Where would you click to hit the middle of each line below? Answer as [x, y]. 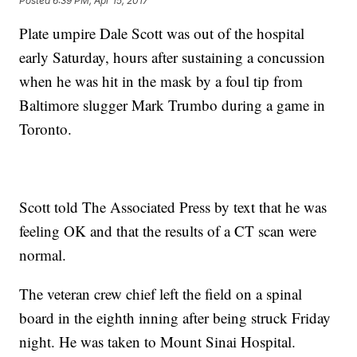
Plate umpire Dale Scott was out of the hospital [162, 33]
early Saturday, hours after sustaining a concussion [173, 57]
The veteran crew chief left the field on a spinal [161, 294]
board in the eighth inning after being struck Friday [175, 318]
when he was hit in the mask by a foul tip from [161, 81]
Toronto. [46, 129]
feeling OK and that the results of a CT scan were [168, 231]
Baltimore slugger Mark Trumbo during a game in [173, 105]
